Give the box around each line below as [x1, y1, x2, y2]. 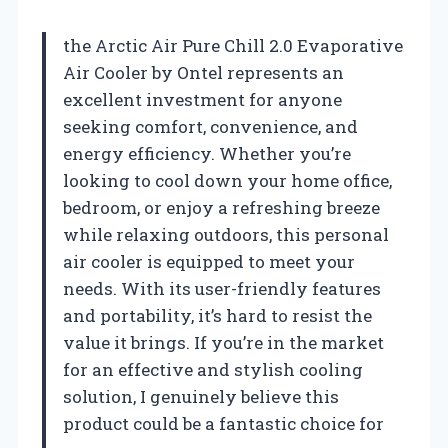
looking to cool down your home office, [63, 168, 392, 192]
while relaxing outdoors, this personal [63, 222, 389, 246]
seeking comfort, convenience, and [63, 114, 358, 138]
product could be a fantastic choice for [63, 411, 384, 435]
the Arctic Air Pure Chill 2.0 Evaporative [63, 33, 403, 57]
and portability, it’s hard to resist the [63, 303, 372, 327]
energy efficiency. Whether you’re [63, 141, 351, 165]
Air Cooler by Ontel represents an [63, 60, 344, 84]
